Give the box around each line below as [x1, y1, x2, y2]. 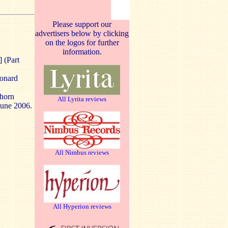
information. [62, 47, 102, 56]
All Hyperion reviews [52, 203, 111, 210]
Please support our [52, 20, 111, 28]
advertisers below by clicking [35, 29, 129, 38]
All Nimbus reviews [55, 149, 109, 156]
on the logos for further [45, 38, 119, 47]
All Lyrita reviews [58, 95, 106, 103]
